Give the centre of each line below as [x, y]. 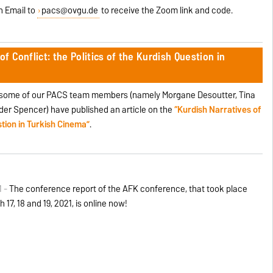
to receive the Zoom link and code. [166, 10]
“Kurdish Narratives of [218, 109]
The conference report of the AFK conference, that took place [129, 189]
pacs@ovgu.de [69, 10]
